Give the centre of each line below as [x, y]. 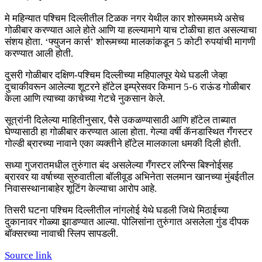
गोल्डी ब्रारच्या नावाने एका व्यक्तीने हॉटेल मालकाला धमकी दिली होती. [123, 144]
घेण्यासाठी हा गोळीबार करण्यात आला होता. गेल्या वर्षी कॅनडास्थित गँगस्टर [128, 132]
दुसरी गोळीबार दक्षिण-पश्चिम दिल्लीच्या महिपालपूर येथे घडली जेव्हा [116, 75]
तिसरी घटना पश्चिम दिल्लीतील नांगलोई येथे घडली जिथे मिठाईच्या [117, 211]
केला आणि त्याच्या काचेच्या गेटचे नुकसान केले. [85, 99]
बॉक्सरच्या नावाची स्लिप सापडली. [61, 234]
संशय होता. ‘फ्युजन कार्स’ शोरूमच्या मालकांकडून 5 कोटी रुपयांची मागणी [130, 42]
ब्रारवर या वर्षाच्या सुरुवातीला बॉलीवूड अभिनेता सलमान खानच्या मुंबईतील [129, 177]
